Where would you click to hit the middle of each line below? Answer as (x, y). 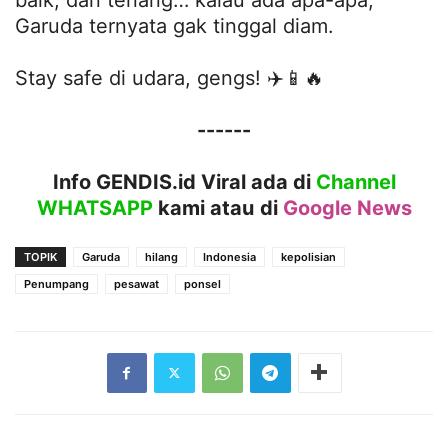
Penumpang (56, 283)
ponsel (202, 283)
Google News (347, 207)
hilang (161, 256)
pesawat (136, 283)
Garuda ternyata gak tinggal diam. (174, 25)
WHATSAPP (94, 207)
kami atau (203, 207)
